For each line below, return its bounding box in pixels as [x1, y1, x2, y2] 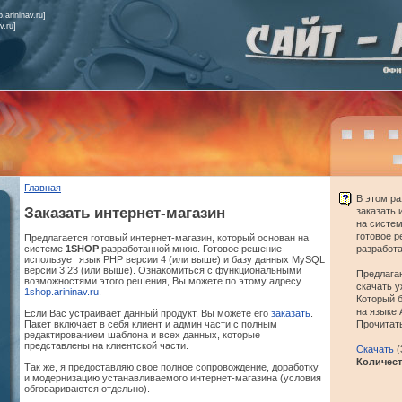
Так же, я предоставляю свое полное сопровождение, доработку [24, 362, 319, 373]
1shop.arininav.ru [24, 286, 99, 298]
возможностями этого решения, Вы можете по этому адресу [24, 275, 301, 287]
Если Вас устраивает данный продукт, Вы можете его [24, 308, 271, 319]
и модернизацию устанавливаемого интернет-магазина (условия [24, 372, 321, 384]
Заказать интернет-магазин [24, 203, 225, 222]
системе [24, 243, 66, 255]
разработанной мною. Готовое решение [99, 243, 282, 255]
